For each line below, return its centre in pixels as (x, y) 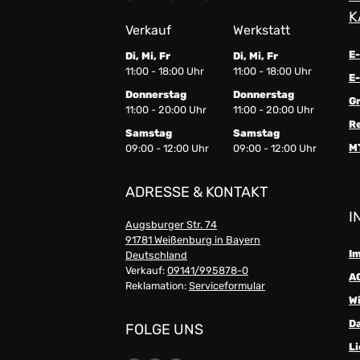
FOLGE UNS (164, 330)
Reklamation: (157, 286)
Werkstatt (262, 30)
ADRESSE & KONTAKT (196, 192)
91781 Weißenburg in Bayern (193, 240)
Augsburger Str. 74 (171, 225)
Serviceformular (227, 286)
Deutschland (156, 256)
